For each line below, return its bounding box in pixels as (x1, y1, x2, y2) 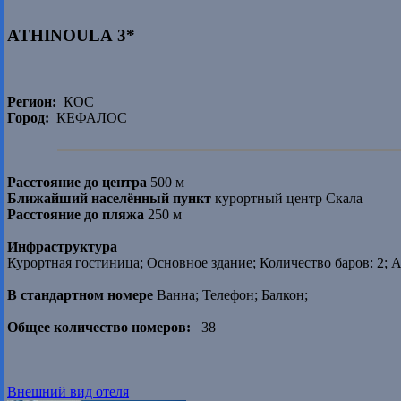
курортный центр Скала (211, 191, 363, 207)
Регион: (7, 94, 56, 110)
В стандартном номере (7, 287, 153, 303)
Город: (7, 110, 49, 126)
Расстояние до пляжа (7, 207, 144, 223)
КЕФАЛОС (49, 110, 127, 126)
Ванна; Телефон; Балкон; (153, 287, 308, 303)
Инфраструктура (7, 239, 117, 255)
